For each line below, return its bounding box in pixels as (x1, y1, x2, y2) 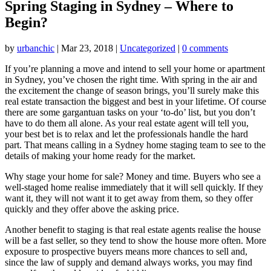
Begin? (5, 14, 48, 30)
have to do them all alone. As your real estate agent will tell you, (5, 117, 249, 128)
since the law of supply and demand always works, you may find (5, 256, 252, 267)
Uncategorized (120, 42, 175, 53)
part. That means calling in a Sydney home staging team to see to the (5, 139, 266, 150)
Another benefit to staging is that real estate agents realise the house (5, 224, 261, 235)
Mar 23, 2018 (61, 42, 113, 53)
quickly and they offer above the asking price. (5, 203, 179, 214)
